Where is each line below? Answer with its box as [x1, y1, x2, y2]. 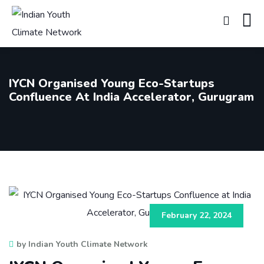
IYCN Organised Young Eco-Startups [9, 75, 214, 91]
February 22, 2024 [161, 210, 232, 221]
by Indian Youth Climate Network [16, 239, 148, 250]
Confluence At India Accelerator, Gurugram [9, 89, 254, 105]
